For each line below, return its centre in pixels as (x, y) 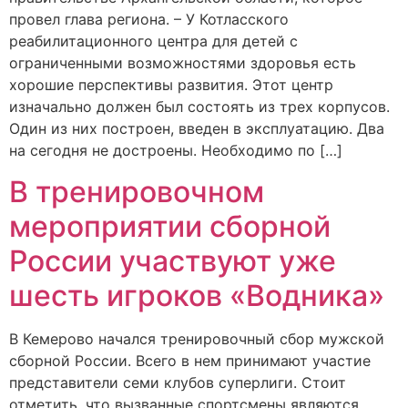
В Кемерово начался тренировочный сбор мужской (197, 338)
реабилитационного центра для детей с (153, 41)
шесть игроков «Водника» (197, 295)
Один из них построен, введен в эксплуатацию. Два (197, 129)
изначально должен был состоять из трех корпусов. (199, 107)
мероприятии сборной (170, 226)
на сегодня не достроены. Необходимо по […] (176, 151)
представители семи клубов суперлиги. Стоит (178, 382)
